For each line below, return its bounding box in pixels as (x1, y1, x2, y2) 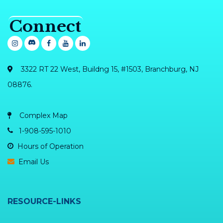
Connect (9, 16, 81, 36)
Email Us (18, 157, 49, 166)
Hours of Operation (17, 141, 84, 151)
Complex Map (19, 111, 68, 120)
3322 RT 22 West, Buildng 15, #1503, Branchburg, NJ (19, 64, 199, 74)
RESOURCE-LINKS (7, 196, 81, 206)
